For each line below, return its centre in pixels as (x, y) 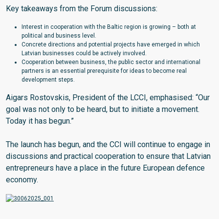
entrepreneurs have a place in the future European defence (105, 168)
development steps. (48, 80)
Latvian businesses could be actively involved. (84, 54)
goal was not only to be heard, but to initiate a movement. (103, 109)
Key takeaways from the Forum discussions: (82, 9)
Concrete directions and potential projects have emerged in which (111, 45)
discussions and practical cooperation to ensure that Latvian (108, 156)
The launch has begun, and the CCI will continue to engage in (108, 145)
